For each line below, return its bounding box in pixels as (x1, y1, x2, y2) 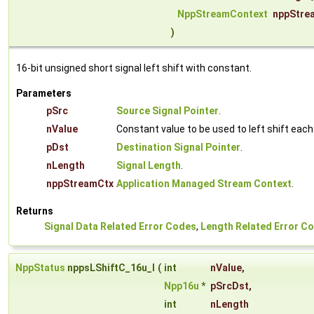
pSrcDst (210, 280, 249, 292)
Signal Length (116, 160, 181, 172)
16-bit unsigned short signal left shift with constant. (16, 62, 252, 74)
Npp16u (164, 280, 199, 292)
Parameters (16, 88, 71, 100)
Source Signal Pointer (116, 105, 219, 117)
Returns (16, 205, 53, 217)
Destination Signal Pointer (116, 142, 240, 153)
